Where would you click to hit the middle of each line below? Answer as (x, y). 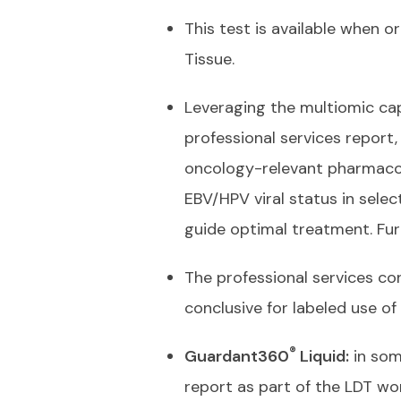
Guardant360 (237, 356)
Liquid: (323, 356)
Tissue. (214, 59)
